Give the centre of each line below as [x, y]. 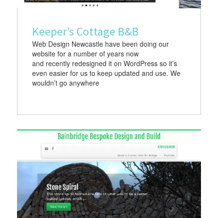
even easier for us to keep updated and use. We [106, 73]
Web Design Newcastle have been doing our [100, 44]
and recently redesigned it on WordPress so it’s [105, 64]
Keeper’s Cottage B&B [85, 32]
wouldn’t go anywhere [66, 83]
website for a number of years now [85, 54]
